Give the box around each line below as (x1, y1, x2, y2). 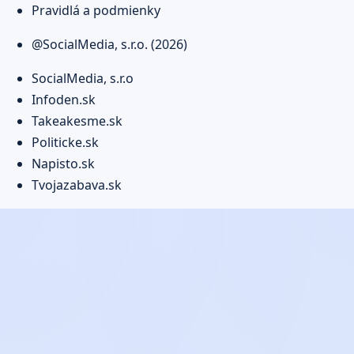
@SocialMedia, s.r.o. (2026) (32, 35, 187, 53)
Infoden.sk (32, 90, 96, 108)
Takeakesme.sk (32, 111, 122, 130)
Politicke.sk (32, 133, 99, 151)
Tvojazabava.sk (32, 175, 122, 194)
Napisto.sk (32, 154, 95, 172)
